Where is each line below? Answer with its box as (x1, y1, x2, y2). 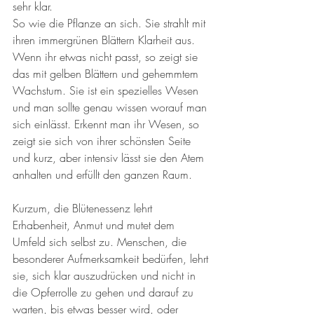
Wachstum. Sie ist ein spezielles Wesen (13, 83, 202, 99)
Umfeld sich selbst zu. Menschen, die (13, 234, 190, 250)
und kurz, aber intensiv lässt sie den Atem (13, 150, 207, 166)
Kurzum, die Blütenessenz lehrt (13, 200, 156, 217)
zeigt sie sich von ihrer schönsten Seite (13, 133, 194, 149)
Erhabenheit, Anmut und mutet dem (13, 217, 178, 233)
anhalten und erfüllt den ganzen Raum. (13, 167, 196, 183)
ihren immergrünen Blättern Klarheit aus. (13, 32, 198, 48)
